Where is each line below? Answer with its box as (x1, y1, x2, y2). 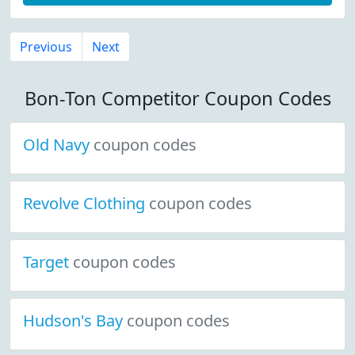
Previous (20, 38, 72, 55)
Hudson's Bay (23, 310, 127, 331)
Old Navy (23, 134, 94, 155)
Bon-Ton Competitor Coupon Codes (24, 86, 331, 111)
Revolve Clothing (23, 193, 149, 214)
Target (23, 251, 73, 273)
